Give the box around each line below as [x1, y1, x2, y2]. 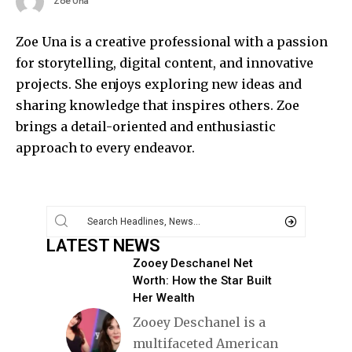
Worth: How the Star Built [133, 273, 272, 288]
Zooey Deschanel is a [133, 313, 266, 330]
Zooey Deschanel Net [133, 255, 253, 270]
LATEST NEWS [46, 235, 160, 255]
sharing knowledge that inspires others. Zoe [16, 97, 299, 113]
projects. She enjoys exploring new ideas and [16, 75, 302, 92]
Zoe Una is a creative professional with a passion [16, 33, 328, 49]
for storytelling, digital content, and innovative [16, 54, 313, 71]
